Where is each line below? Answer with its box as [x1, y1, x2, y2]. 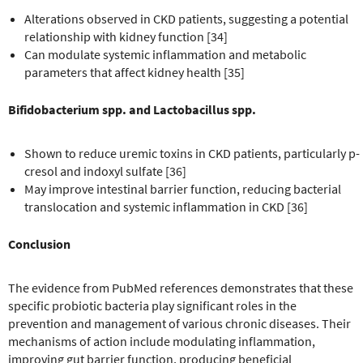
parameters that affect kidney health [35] [24, 63, 245, 80]
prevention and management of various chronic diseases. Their [8, 314, 351, 331]
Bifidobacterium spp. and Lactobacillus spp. [8, 100, 256, 117]
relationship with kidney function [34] [24, 28, 228, 45]
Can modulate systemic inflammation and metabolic [24, 45, 306, 62]
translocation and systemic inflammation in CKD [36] [24, 198, 308, 215]
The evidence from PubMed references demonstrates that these [8, 279, 353, 296]
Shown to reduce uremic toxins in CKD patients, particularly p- [24, 144, 360, 161]
